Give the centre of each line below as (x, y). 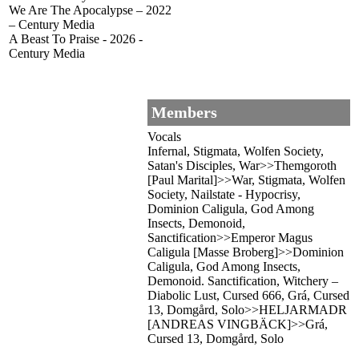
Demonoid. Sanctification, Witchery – (243, 281)
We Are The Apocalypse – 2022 (90, 10)
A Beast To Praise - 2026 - (76, 39)
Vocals (164, 137)
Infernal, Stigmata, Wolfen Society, (236, 151)
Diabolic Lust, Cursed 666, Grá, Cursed (248, 296)
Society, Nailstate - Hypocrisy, (224, 195)
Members (184, 113)
